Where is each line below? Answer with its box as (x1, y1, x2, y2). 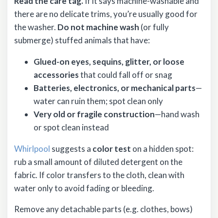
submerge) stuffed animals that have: (14, 35, 150, 46)
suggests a (50, 144, 92, 154)
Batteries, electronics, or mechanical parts (34, 83, 196, 93)
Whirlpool (14, 144, 50, 154)
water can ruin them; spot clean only (34, 96, 163, 107)
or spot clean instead (34, 122, 109, 133)
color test (92, 144, 131, 154)
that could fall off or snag (79, 70, 172, 80)
